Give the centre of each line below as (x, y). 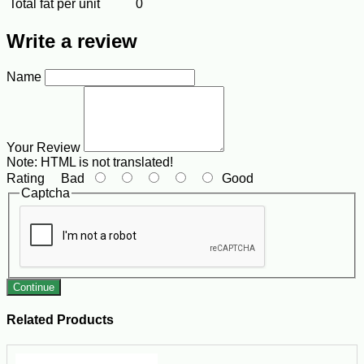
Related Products (60, 319)
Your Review (43, 148)
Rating (26, 179)
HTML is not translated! (105, 162)
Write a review (72, 41)
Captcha (45, 193)
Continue (34, 287)
